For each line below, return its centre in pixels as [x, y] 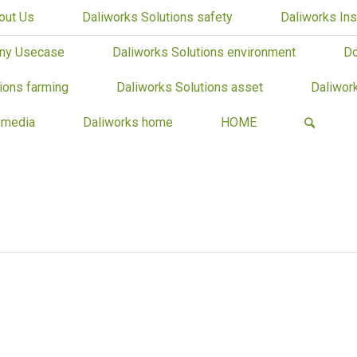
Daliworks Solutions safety [157, 17]
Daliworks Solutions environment [204, 52]
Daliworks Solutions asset [190, 87]
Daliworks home [128, 122]
